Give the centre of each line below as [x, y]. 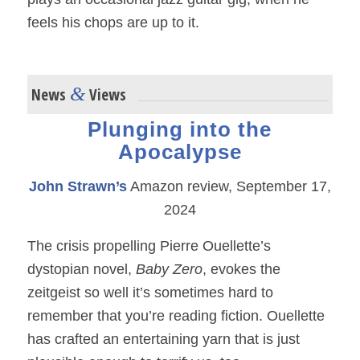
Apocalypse [180, 151]
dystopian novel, [81, 269]
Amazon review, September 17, [229, 187]
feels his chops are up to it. [113, 22]
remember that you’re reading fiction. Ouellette [176, 315]
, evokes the [241, 269]
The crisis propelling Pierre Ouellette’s [149, 245]
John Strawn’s [78, 187]
